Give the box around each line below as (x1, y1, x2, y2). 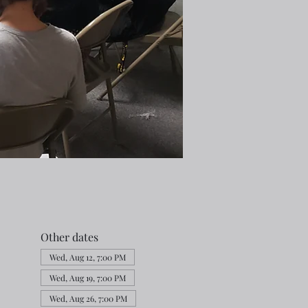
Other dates (40, 230, 98, 244)
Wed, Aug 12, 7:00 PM (49, 252, 126, 263)
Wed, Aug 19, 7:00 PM (49, 272, 126, 283)
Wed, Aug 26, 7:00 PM (49, 293, 127, 304)
